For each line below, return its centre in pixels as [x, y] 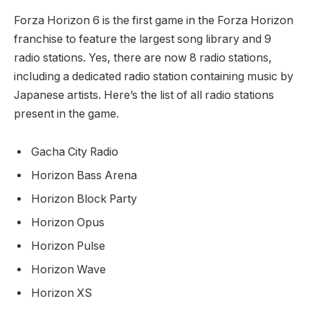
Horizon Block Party [84, 199]
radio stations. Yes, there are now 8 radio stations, [143, 57]
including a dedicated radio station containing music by [154, 76]
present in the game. [66, 113]
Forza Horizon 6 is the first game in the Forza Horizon [154, 20]
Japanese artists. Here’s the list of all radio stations [144, 95]
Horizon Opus [68, 223]
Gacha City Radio [75, 152]
